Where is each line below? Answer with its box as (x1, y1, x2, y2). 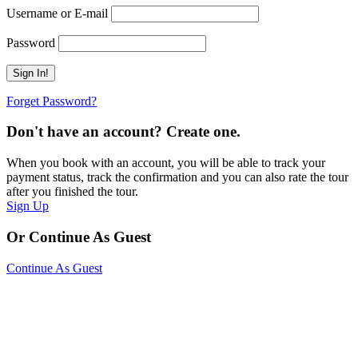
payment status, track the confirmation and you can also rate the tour (6, 170, 348, 185)
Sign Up (6, 199, 49, 213)
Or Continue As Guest (6, 228, 151, 245)
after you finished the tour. (6, 185, 138, 199)
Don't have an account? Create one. (6, 123, 241, 141)
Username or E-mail (6, 6, 108, 20)
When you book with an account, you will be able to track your (6, 156, 325, 170)
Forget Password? (6, 93, 97, 108)
